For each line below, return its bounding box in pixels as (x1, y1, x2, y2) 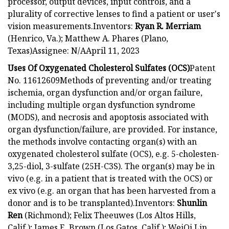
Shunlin (177, 197, 207, 209)
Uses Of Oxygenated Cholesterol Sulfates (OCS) (8, 62, 190, 74)
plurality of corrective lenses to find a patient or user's (8, 8, 220, 19)
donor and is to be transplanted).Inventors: (8, 197, 177, 209)
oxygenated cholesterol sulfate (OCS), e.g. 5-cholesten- (8, 148, 219, 159)
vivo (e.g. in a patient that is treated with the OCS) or (8, 172, 213, 184)
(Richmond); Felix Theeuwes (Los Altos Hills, (22, 209, 196, 221)
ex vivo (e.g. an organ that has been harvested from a (8, 185, 216, 196)
